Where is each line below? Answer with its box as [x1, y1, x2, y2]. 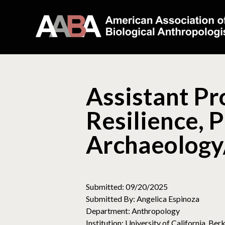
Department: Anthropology [86, 206, 180, 215]
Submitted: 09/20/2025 [86, 182, 168, 191]
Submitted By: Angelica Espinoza [86, 194, 199, 203]
